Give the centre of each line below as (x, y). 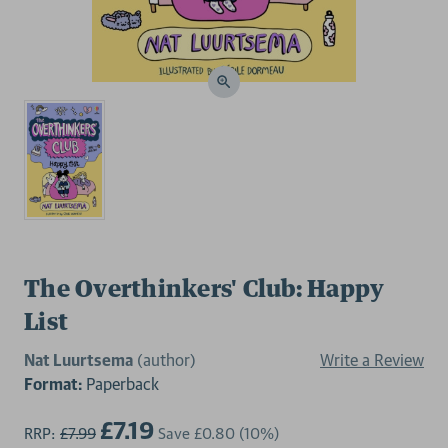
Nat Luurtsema (78, 359)
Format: (53, 383)
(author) (166, 359)
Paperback (120, 383)
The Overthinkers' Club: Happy (204, 289)
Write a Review (372, 359)
